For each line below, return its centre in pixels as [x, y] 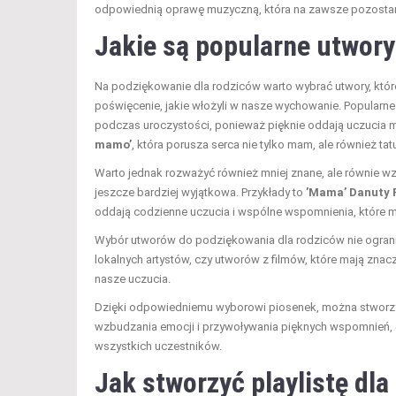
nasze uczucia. [133, 278]
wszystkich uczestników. [158, 346]
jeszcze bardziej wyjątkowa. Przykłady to [200, 192]
